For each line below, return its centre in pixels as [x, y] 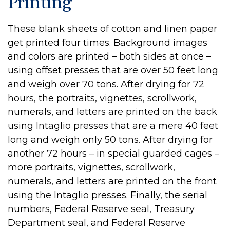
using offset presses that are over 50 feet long [113, 70]
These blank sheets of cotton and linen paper [112, 29]
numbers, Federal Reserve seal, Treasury [101, 209]
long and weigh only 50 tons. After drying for [110, 140]
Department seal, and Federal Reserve [97, 223]
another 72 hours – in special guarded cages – [113, 154]
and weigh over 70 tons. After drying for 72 [106, 84]
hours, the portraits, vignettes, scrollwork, [102, 98]
